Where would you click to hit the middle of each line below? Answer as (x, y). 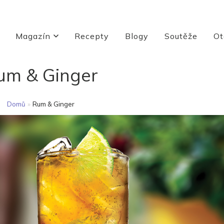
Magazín (33, 36)
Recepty (91, 36)
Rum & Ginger (53, 104)
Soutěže (181, 36)
